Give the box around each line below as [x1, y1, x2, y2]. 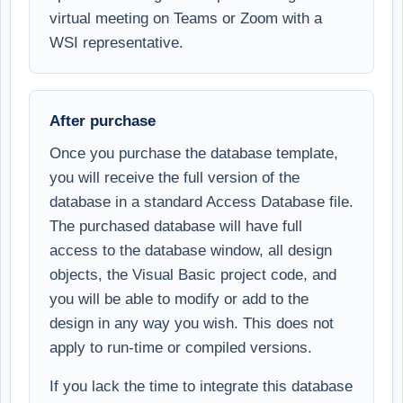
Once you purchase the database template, [49, 144, 338, 161]
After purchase [49, 112, 156, 130]
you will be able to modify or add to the [49, 290, 309, 307]
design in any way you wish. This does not [49, 314, 334, 331]
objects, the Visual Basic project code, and [49, 265, 336, 282]
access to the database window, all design [49, 241, 332, 258]
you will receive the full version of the [49, 168, 300, 185]
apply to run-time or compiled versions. [49, 338, 312, 355]
